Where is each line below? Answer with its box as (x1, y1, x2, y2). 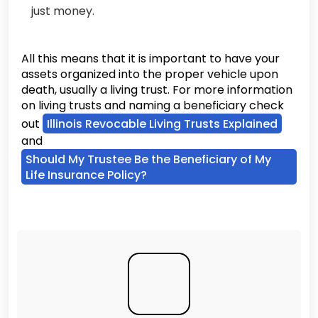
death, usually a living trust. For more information (21, 82, 292, 98)
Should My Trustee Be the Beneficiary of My (26, 151, 271, 168)
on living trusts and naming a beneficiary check (21, 97, 284, 114)
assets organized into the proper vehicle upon (21, 66, 278, 82)
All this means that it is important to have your (21, 50, 280, 67)
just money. (31, 3, 94, 19)
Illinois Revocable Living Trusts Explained (47, 116, 278, 132)
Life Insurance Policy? (26, 167, 147, 183)
